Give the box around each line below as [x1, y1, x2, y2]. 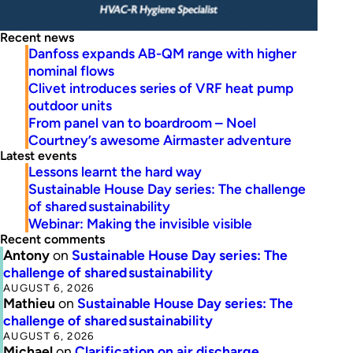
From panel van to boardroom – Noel [28, 114, 256, 132]
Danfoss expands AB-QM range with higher [28, 45, 296, 62]
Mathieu [3, 295, 55, 312]
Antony [3, 247, 50, 264]
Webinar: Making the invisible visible [28, 215, 252, 232]
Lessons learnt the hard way [28, 163, 202, 180]
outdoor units [28, 97, 112, 114]
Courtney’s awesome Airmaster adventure [28, 132, 292, 149]
